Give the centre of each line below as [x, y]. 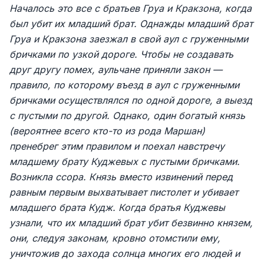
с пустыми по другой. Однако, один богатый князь [127, 115]
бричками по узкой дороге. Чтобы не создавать [121, 54]
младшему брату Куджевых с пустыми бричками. [125, 161]
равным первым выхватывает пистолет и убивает [124, 192]
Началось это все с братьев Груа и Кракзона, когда [131, 8]
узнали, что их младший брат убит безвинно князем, [131, 223]
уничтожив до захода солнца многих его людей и [125, 253]
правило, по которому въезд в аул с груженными [124, 85]
